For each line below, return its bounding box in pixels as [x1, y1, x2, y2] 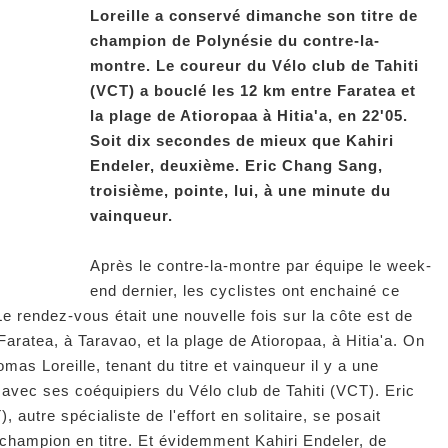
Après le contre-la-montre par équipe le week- [90, 256, 432, 274]
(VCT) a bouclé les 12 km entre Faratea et [90, 81, 416, 99]
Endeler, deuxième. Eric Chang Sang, [90, 156, 383, 174]
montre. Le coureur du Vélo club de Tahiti [90, 56, 419, 74]
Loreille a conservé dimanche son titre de [90, 6, 418, 24]
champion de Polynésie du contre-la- [90, 31, 380, 49]
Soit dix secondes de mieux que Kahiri [90, 131, 394, 149]
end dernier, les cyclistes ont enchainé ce [90, 281, 400, 299]
